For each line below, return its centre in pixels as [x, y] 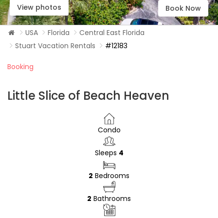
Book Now [183, 8]
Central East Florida [112, 33]
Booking [20, 67]
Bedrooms [111, 176]
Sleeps [107, 153]
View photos [39, 7]
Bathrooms [111, 199]
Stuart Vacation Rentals [55, 46]
